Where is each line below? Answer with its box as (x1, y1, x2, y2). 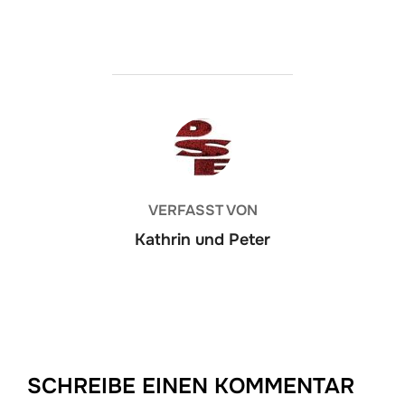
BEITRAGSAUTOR (141, 118, 264, 138)
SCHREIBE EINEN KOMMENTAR (27, 372, 354, 400)
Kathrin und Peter (135, 230, 270, 250)
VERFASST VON (147, 201, 258, 221)
